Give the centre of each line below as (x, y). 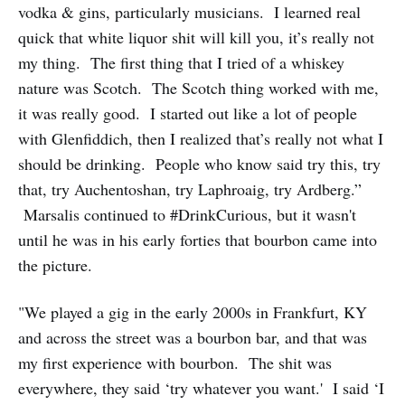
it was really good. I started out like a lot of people (188, 113)
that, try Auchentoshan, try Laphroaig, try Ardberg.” (190, 189)
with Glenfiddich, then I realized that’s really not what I (201, 139)
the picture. (55, 265)
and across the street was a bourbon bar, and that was (193, 338)
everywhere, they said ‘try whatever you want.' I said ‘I (201, 388)
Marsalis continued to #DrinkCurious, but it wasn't (187, 215)
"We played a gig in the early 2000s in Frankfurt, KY (193, 312)
